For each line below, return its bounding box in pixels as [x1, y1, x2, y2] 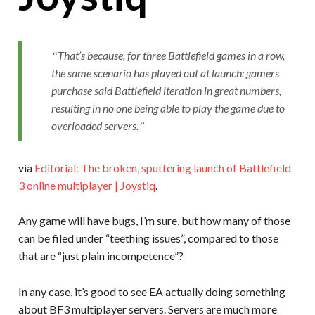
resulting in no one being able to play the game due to [51, 101, 285, 115]
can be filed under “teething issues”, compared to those [18, 231, 278, 245]
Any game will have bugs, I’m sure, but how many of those [18, 214, 290, 228]
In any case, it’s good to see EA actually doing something [18, 285, 285, 299]
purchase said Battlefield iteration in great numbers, [51, 84, 281, 98]
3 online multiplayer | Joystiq [18, 178, 155, 192]
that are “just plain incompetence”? [18, 249, 184, 263]
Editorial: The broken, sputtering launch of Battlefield [34, 160, 291, 174]
